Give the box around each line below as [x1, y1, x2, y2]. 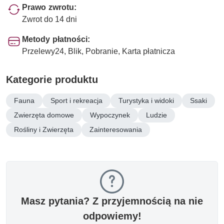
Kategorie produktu [6, 73, 98, 85]
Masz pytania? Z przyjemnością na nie [21, 194, 203, 207]
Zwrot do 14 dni [22, 14, 77, 24]
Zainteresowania [89, 124, 142, 134]
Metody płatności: [22, 34, 90, 44]
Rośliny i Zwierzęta [14, 124, 73, 134]
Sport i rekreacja [50, 95, 102, 105]
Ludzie [146, 110, 167, 119]
